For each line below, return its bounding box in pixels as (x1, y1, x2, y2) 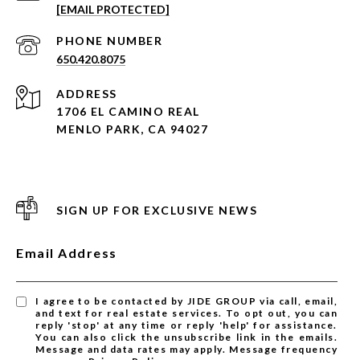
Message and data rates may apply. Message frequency (35, 343, 337, 355)
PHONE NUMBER (56, 34, 162, 47)
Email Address (16, 245, 117, 260)
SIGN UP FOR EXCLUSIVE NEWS (56, 203, 257, 217)
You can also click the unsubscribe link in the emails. (35, 331, 337, 343)
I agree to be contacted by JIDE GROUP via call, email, (35, 295, 337, 307)
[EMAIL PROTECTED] (56, 2, 170, 16)
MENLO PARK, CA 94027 (56, 122, 208, 136)
